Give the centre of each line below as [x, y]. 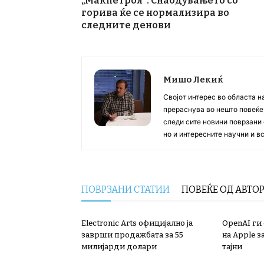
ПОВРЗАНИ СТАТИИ [126, 190]
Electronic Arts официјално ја [137, 223]
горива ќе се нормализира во [155, 13]
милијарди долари [119, 247]
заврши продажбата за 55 [132, 235]
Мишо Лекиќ [193, 80]
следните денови [126, 25]
